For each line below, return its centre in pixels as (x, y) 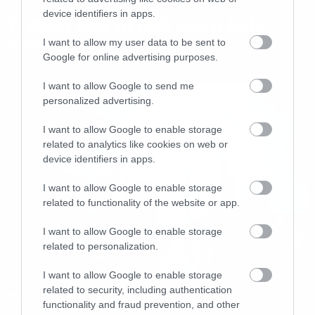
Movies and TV (47, 296)
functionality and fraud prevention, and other (141, 304)
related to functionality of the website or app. (141, 202)
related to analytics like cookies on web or (135, 144)
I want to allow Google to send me (118, 85)
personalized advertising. (98, 100)
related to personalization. (101, 246)
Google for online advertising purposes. (130, 57)
